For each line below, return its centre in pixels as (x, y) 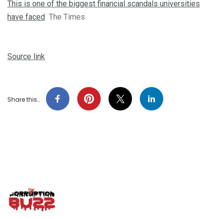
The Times (67, 17)
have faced (26, 17)
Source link (26, 56)
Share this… (24, 99)
